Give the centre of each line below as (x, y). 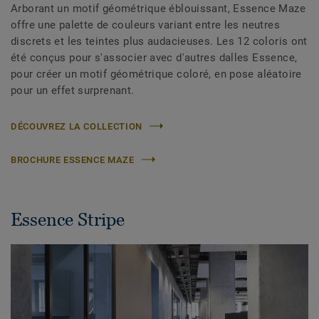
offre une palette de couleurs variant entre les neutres (145, 25)
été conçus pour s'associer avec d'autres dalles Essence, (154, 57)
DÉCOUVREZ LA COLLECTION (77, 126)
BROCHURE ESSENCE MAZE (73, 159)
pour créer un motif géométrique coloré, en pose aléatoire (156, 74)
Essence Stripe (68, 219)
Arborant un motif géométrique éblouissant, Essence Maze (158, 8)
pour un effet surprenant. (73, 90)
